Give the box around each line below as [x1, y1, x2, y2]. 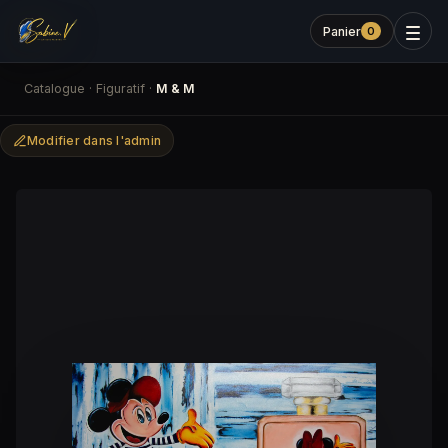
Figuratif [96, 81, 145, 96]
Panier [323, 23, 361, 39]
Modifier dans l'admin [27, 133, 162, 148]
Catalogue [24, 81, 85, 96]
